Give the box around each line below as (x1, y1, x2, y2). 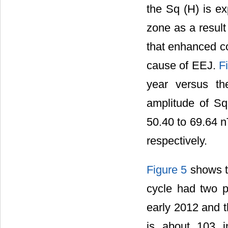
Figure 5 (147, 163, 187, 177)
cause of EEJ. (147, 59, 219, 72)
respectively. (147, 134, 207, 147)
